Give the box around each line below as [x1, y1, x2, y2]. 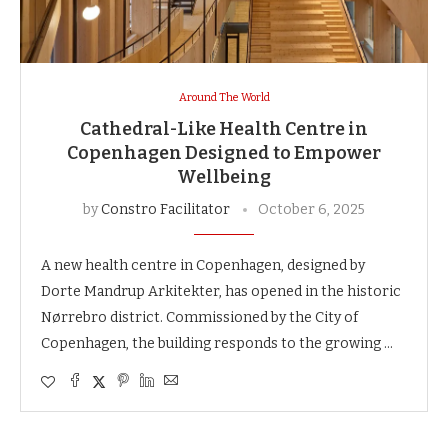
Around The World [178, 90, 270, 104]
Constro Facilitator [101, 200, 230, 218]
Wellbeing [177, 165, 271, 188]
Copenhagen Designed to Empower [67, 141, 381, 164]
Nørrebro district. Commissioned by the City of [41, 308, 358, 326]
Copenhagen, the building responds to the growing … [41, 334, 393, 352]
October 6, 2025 [258, 200, 365, 218]
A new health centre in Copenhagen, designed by [41, 256, 365, 274]
